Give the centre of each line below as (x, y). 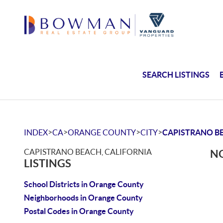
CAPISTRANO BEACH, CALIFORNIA (88, 152)
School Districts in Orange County (84, 184)
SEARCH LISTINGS (176, 74)
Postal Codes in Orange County (79, 211)
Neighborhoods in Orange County (83, 198)
